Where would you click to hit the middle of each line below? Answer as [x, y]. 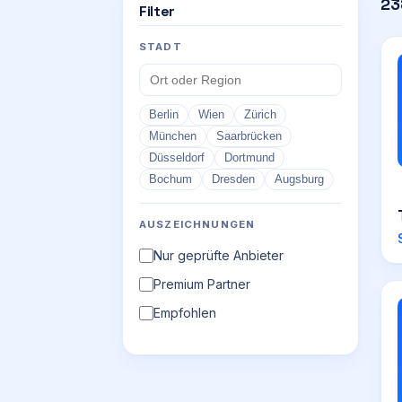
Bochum [170, 179]
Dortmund [249, 158]
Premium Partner [202, 284]
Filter [157, 11]
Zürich [260, 115]
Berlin [164, 115]
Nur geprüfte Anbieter [218, 255]
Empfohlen [185, 313]
